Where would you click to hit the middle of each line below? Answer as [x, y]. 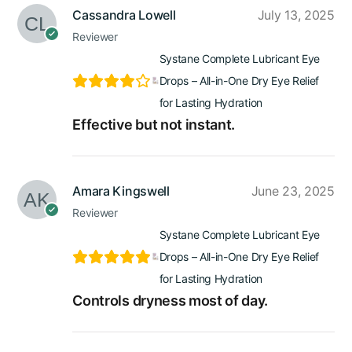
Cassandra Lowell [124, 15]
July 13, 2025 [296, 15]
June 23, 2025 [293, 191]
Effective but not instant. [154, 124]
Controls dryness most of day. [170, 300]
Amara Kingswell [121, 191]
